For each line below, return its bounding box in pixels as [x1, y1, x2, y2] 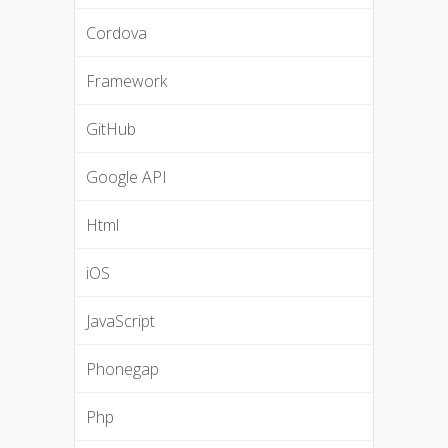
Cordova [85, 22, 147, 45]
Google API [85, 166, 167, 189]
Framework [85, 70, 167, 93]
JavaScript [85, 310, 155, 333]
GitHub [85, 118, 136, 141]
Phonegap [85, 358, 159, 381]
